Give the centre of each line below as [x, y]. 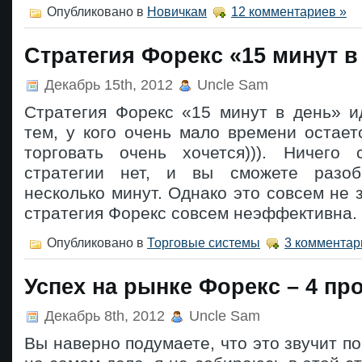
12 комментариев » [289, 12]
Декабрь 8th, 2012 [105, 316]
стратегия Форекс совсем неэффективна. [191, 213]
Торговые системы [204, 243]
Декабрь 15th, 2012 [109, 85]
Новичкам [177, 12]
